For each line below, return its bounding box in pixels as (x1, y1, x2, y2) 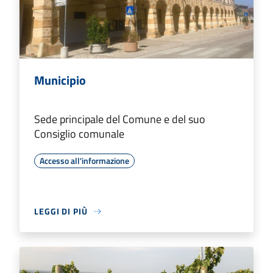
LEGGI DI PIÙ (34, 205, 88, 218)
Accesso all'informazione (40, 154, 129, 168)
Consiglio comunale (34, 126, 124, 143)
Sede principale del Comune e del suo (34, 111, 205, 128)
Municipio (34, 71, 86, 90)
